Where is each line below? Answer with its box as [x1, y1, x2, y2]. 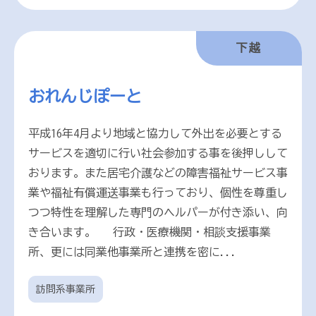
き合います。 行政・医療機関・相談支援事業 [28, 226, 271, 238]
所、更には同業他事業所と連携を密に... [28, 246, 237, 257]
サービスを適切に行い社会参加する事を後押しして [28, 147, 288, 159]
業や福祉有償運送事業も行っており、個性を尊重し [28, 187, 288, 198]
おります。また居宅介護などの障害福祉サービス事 [28, 167, 288, 178]
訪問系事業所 [36, 284, 95, 294]
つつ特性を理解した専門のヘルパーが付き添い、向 [28, 207, 288, 218]
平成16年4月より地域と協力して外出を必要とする [28, 128, 282, 139]
